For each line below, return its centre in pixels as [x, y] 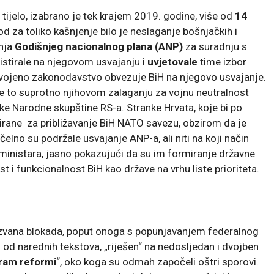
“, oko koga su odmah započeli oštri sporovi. [157, 261]
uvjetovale [172, 61]
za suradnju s [215, 46]
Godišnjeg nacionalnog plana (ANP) [99, 46]
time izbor [222, 61]
